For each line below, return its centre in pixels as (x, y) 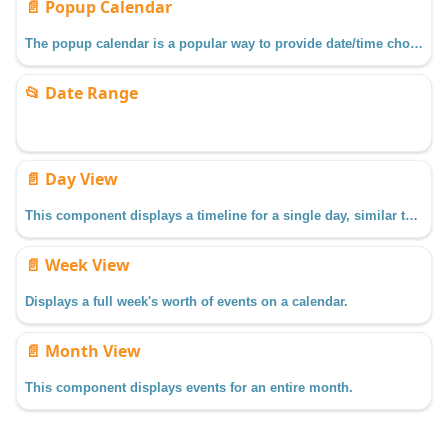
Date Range (91, 93)
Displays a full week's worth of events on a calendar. (186, 302)
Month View (93, 351)
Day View (81, 179)
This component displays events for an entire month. (189, 388)
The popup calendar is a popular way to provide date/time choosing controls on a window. (416, 44)
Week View (87, 265)
